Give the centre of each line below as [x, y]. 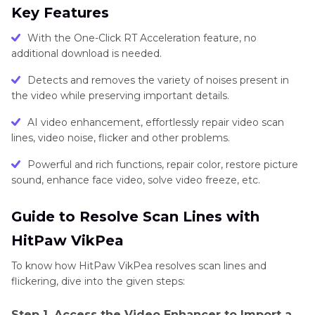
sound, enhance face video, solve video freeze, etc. [136, 180]
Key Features [60, 12]
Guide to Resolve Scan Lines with [135, 216]
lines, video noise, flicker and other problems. [121, 137]
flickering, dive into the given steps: [98, 281]
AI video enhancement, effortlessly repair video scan [156, 122]
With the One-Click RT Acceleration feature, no [142, 38]
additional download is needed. [86, 53]
